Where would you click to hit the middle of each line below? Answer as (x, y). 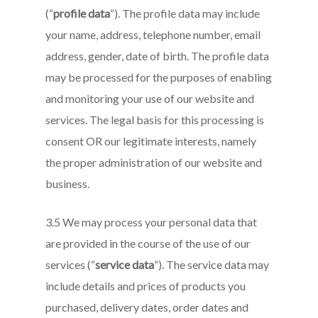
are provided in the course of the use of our (148, 243)
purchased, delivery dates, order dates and (147, 307)
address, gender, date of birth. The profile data (158, 56)
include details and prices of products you (146, 286)
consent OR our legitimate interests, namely (151, 141)
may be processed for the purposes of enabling (159, 77)
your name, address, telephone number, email (153, 34)
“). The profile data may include (185, 13)
